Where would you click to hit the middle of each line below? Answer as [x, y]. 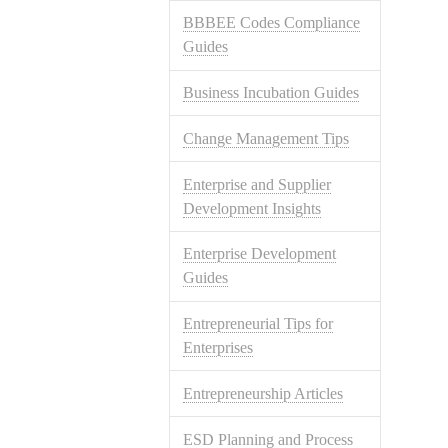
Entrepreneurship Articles [263, 393]
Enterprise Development [260, 254]
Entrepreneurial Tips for [258, 324]
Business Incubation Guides [271, 92]
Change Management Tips [266, 138]
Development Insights [252, 208]
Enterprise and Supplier [257, 184]
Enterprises [218, 348]
